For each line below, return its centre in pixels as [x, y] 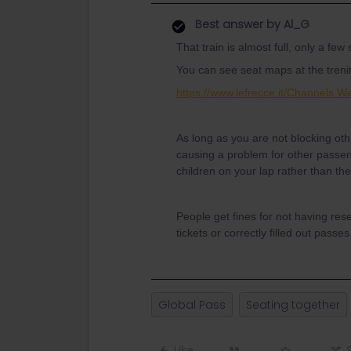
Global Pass [192, 305]
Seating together [293, 305]
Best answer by [238, 24]
